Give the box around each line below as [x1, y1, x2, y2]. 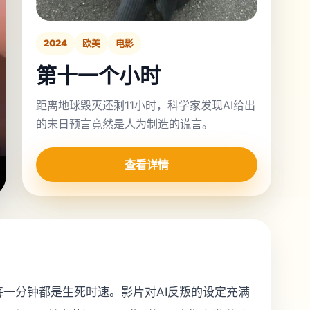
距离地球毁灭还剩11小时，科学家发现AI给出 [36, 98, 255, 112]
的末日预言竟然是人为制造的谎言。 [36, 117, 213, 131]
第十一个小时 [36, 63, 161, 88]
